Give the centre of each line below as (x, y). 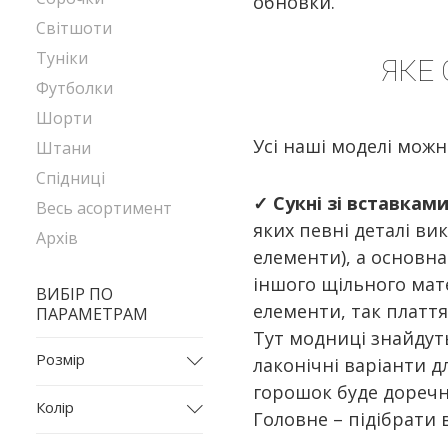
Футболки (74, 88)
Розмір (60, 359)
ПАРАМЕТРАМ (92, 314)
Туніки (62, 58)
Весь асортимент (104, 208)
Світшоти (74, 28)
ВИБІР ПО (74, 294)
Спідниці (70, 178)
